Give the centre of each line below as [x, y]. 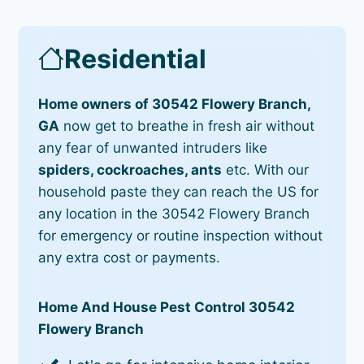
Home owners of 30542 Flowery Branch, [175, 104]
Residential [136, 58]
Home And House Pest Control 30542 [167, 307]
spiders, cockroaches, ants [130, 169]
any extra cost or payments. [130, 257]
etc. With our [266, 169]
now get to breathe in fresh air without [187, 126]
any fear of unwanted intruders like [153, 147]
